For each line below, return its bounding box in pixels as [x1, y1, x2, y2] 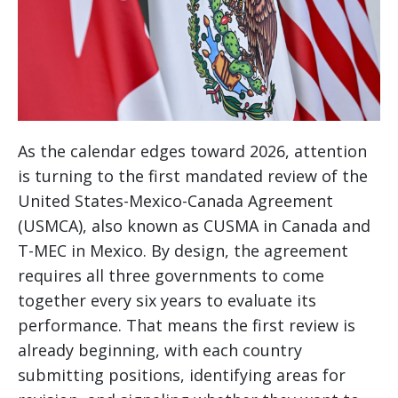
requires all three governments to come [18, 264, 324, 286]
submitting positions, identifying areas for [18, 363, 346, 386]
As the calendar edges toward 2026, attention [18, 139, 367, 162]
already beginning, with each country [18, 338, 302, 361]
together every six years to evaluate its [18, 289, 316, 311]
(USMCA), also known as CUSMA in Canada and [18, 214, 370, 236]
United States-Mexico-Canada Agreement [18, 189, 333, 211]
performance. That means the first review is [18, 314, 355, 336]
